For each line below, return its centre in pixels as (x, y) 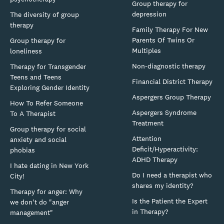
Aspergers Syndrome (164, 112)
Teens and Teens (36, 77)
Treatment (148, 123)
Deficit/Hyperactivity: (165, 149)
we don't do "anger (39, 202)
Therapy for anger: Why (46, 191)
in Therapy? (150, 211)
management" (31, 212)
